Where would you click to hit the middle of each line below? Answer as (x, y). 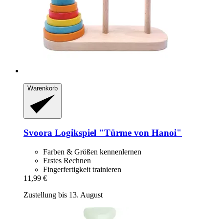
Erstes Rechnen (67, 161)
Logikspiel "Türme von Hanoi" (117, 133)
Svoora (38, 133)
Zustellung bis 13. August (63, 195)
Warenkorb (43, 88)
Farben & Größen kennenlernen (92, 152)
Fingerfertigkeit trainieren (82, 170)
